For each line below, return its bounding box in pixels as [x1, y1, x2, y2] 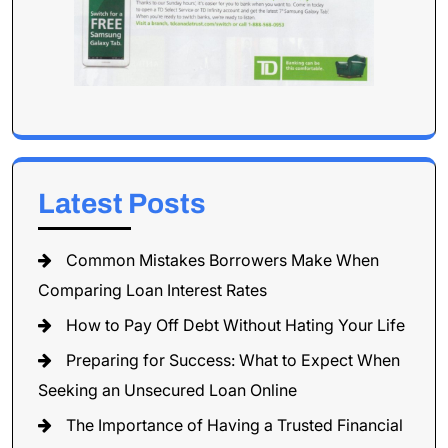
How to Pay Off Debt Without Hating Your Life [66, 314, 405, 335]
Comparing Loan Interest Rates [38, 279, 267, 300]
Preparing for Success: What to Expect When [66, 349, 400, 370]
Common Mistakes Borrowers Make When [66, 249, 379, 270]
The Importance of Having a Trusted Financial [66, 414, 403, 435]
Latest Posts [38, 187, 206, 219]
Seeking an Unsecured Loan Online [38, 379, 297, 400]
